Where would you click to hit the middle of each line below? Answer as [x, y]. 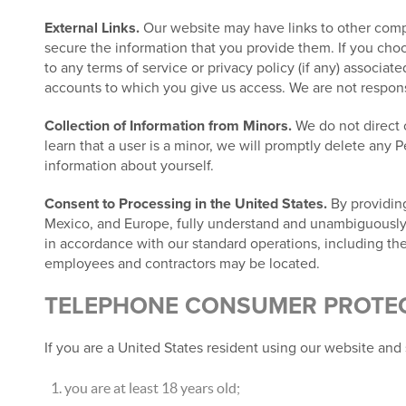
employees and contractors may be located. [182, 264]
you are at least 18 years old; [152, 388]
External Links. [92, 28]
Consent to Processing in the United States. [185, 204]
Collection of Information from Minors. [168, 126]
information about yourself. [129, 166]
